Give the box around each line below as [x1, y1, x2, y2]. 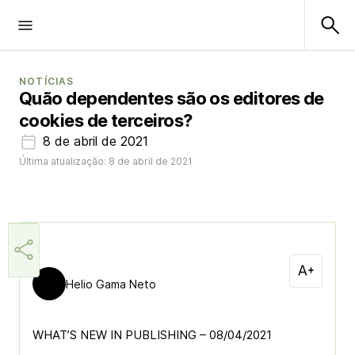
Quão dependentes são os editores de [19, 88, 324, 109]
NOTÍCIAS [19, 75, 74, 87]
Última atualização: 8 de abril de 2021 [19, 155, 193, 167]
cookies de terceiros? [19, 110, 193, 131]
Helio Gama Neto [66, 277, 156, 291]
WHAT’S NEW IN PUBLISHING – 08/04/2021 [32, 327, 272, 342]
